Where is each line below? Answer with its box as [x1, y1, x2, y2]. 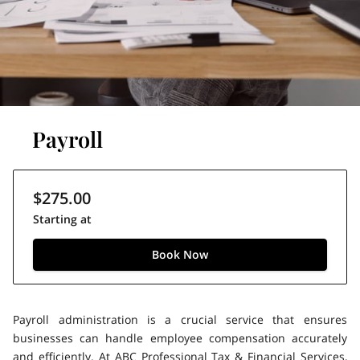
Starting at [33, 211, 92, 227]
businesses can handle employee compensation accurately [13, 329, 347, 346]
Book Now [152, 247, 208, 263]
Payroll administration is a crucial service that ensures [13, 311, 347, 327]
